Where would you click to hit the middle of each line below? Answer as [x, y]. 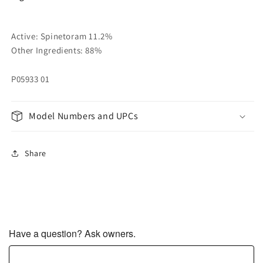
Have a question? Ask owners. [72, 233]
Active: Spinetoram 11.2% [62, 36]
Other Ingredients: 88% [57, 50]
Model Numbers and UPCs [84, 116]
